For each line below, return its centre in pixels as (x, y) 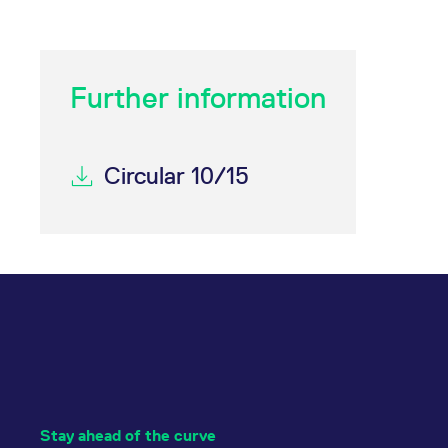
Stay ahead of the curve (128, 435)
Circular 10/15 (176, 175)
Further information (198, 97)
